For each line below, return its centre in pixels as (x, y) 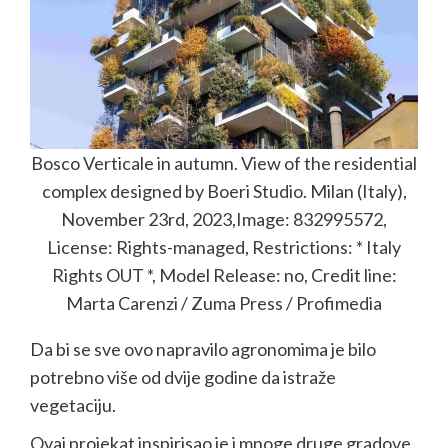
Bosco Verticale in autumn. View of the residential (224, 163)
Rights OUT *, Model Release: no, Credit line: (224, 275)
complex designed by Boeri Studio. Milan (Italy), (224, 191)
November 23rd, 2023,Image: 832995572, (224, 219)
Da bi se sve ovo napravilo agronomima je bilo (203, 349)
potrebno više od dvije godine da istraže (183, 377)
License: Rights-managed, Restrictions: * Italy (224, 247)
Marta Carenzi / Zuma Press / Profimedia (224, 303)
